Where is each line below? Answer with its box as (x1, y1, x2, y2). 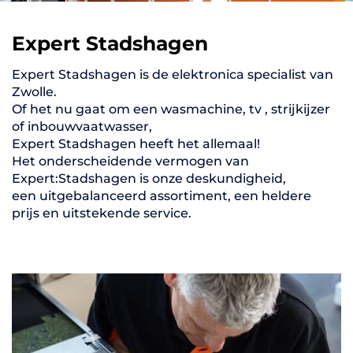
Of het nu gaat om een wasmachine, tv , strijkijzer (12, 102, 330, 117)
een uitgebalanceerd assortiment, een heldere (12, 188, 311, 204)
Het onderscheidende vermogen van (12, 154, 249, 169)
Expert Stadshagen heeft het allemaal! (12, 136, 260, 152)
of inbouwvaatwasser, (12, 119, 152, 135)
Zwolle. (12, 84, 57, 100)
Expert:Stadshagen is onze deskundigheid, (12, 171, 286, 187)
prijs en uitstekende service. (12, 206, 191, 221)
